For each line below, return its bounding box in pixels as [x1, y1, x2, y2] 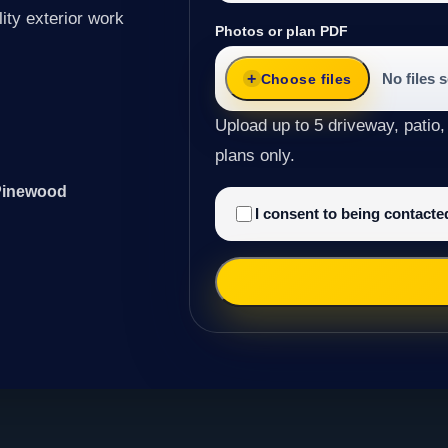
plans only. [215, 145, 296, 165]
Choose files [260, 70, 352, 87]
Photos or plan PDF [215, 23, 349, 40]
